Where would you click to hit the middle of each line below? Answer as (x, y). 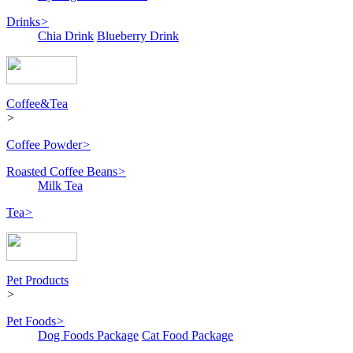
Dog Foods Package (88, 336)
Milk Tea (60, 186)
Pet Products (37, 281)
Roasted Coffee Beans (62, 172)
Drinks (23, 22)
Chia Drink (66, 36)
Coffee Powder (44, 145)
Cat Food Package (188, 336)
